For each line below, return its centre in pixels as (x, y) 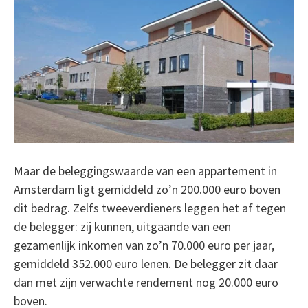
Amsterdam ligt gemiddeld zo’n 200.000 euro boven (147, 189)
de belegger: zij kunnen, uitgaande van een (122, 226)
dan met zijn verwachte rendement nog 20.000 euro (146, 282)
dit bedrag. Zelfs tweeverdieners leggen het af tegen (150, 208)
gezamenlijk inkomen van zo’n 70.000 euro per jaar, (144, 245)
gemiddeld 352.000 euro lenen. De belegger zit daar (145, 263)
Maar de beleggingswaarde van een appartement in (145, 170)
